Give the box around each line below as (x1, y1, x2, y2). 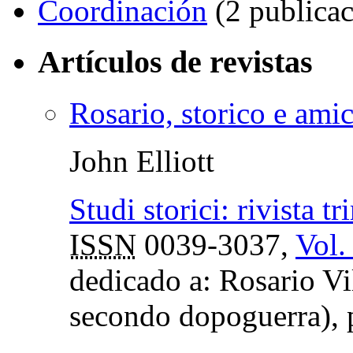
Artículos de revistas (38, 44, 313, 80)
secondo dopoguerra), (69, 298, 347, 333)
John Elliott (69, 143, 214, 178)
